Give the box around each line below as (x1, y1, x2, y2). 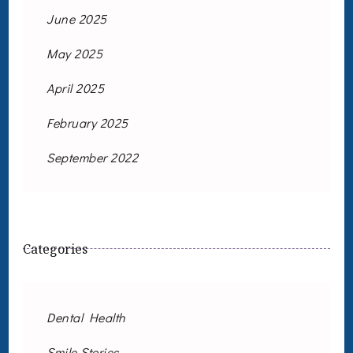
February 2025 (46, 114, 128, 131)
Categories (23, 240, 87, 258)
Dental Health (46, 309, 126, 325)
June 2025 (46, 10, 107, 27)
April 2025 (46, 80, 104, 96)
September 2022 (46, 149, 138, 165)
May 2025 (46, 45, 102, 61)
